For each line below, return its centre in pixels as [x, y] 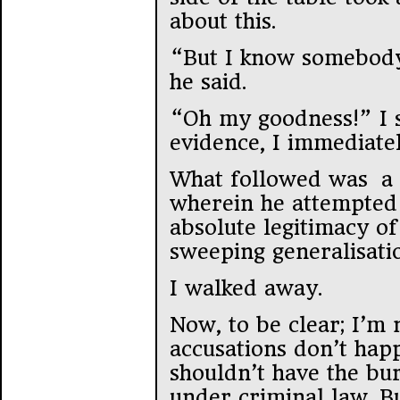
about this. [223, 21]
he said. [208, 82]
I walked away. [246, 288]
